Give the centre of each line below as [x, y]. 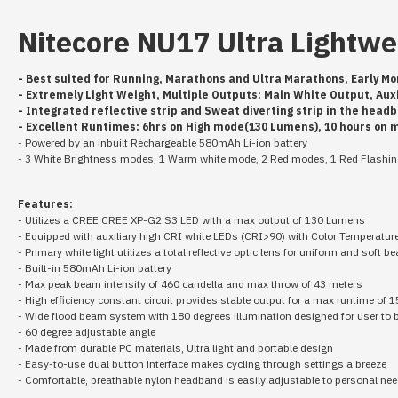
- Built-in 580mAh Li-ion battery [96, 268]
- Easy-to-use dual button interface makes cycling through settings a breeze [203, 364]
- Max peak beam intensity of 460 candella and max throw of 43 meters [191, 284]
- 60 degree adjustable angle [88, 332]
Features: [48, 204]
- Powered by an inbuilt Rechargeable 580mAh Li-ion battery [165, 143]
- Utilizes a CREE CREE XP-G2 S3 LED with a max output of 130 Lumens [193, 220]
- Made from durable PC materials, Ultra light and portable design [177, 348]
